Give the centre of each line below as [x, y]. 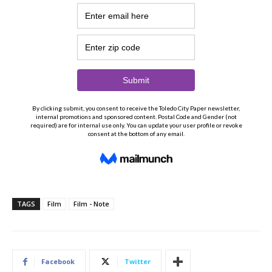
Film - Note [91, 204]
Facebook [58, 262]
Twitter [138, 262]
